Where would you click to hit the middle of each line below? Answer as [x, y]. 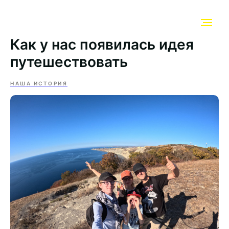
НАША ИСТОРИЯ [39, 83]
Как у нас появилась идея [102, 44]
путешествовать [69, 62]
